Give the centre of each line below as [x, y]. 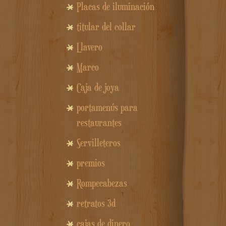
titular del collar [106, 27]
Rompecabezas [102, 183]
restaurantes [99, 123]
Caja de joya [98, 88]
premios [91, 163]
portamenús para [107, 108]
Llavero [90, 47]
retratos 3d [96, 204]
